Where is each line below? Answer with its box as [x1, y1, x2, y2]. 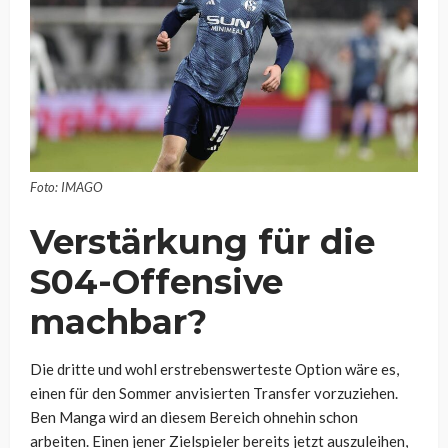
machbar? [30, 300, 207, 343]
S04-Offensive [30, 260, 283, 303]
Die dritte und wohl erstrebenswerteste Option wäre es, [30, 359, 399, 378]
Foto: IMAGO [30, 178, 103, 195]
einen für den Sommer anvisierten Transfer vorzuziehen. [30, 383, 398, 402]
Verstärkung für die [30, 220, 375, 263]
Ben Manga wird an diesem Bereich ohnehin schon [30, 407, 358, 426]
